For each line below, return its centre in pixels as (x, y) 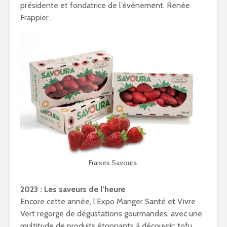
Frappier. (35, 17)
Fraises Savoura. (113, 163)
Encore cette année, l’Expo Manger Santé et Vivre (108, 202)
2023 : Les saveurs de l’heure (73, 190)
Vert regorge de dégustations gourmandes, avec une (111, 214)
